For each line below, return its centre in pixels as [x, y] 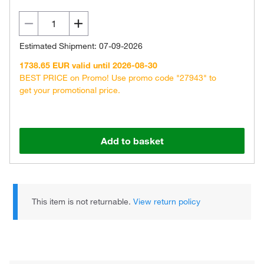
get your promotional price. [70, 90]
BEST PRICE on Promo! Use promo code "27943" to [118, 78]
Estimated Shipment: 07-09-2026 [81, 46]
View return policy [167, 202]
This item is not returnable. [83, 202]
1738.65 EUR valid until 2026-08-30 [88, 65]
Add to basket [132, 141]
